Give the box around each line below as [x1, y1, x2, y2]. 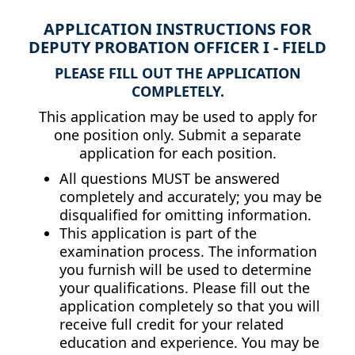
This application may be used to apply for [38, 107, 317, 127]
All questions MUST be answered [59, 169, 280, 189]
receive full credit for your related [59, 315, 284, 334]
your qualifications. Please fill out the [59, 278, 310, 298]
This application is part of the [59, 223, 257, 243]
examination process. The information [59, 242, 317, 261]
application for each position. [78, 143, 277, 163]
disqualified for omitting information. [59, 205, 311, 225]
